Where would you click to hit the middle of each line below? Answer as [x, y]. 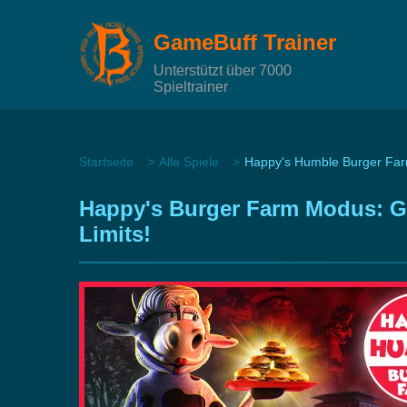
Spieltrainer [191, 86]
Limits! [115, 234]
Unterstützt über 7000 [223, 70]
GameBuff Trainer [245, 42]
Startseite [106, 162]
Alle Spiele [189, 162]
